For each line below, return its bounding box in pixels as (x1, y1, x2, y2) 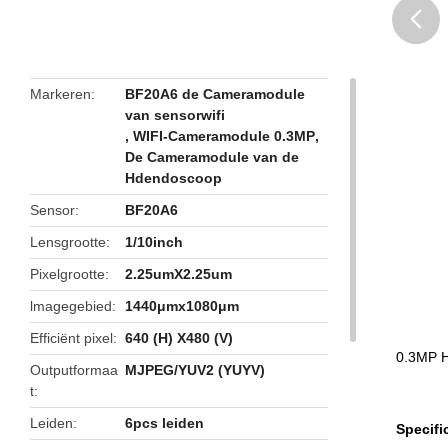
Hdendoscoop (125, 170, 223, 186)
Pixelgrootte (30, 266, 105, 282)
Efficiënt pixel (30, 330, 113, 346)
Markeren (30, 86, 91, 102)
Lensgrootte (30, 234, 106, 250)
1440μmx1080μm (125, 298, 240, 314)
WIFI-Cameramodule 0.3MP (133, 128, 316, 144)
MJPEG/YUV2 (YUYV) (125, 362, 266, 378)
